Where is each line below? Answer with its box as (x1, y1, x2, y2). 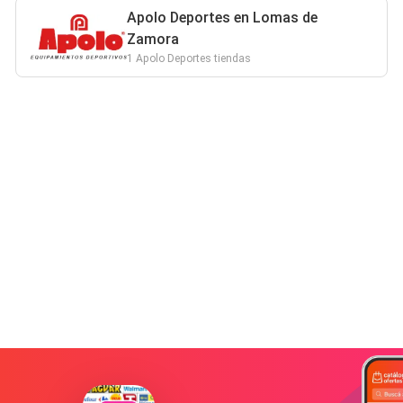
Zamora (127, 31, 180, 48)
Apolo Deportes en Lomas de (127, 9, 318, 26)
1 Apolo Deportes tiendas (127, 52, 252, 65)
